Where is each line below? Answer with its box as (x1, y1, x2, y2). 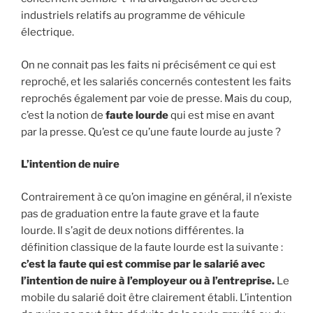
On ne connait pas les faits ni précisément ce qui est (21, 58, 276, 71)
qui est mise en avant (168, 108, 275, 122)
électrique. (21, 26, 74, 39)
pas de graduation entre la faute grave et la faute (21, 207, 259, 220)
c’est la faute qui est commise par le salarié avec (21, 257, 265, 270)
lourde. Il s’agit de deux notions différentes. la (21, 224, 244, 237)
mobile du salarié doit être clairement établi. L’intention (21, 291, 292, 304)
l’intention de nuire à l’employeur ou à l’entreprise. (21, 274, 275, 287)
